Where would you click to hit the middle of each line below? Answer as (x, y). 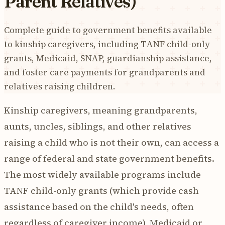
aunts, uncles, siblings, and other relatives (98, 126)
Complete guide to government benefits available (108, 30)
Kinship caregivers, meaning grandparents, (101, 110)
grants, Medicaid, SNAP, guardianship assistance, (108, 58)
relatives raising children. (60, 86)
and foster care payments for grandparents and (105, 72)
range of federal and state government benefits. (109, 158)
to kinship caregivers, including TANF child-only (107, 44)
